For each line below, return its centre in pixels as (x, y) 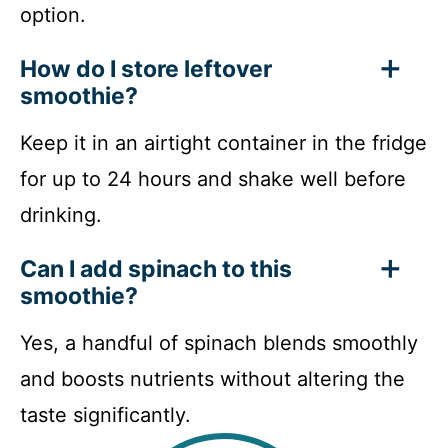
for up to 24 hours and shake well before (213, 179)
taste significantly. (105, 415)
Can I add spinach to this (156, 269)
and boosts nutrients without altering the (212, 379)
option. (53, 15)
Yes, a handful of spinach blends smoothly (219, 343)
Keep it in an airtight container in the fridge (223, 143)
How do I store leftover (146, 69)
